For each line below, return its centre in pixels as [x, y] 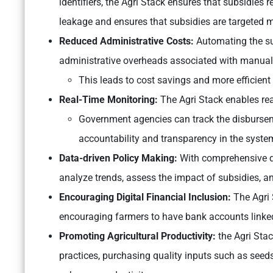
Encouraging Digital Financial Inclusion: [146, 197]
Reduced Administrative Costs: [128, 41]
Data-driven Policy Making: [119, 158]
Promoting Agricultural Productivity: [139, 236]
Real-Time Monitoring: [108, 100]
